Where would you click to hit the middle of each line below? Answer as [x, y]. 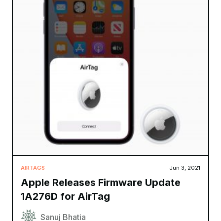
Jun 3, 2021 [185, 167]
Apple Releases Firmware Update [101, 182]
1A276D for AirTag [65, 196]
